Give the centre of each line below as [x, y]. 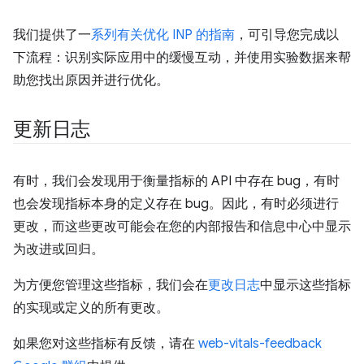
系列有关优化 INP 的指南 [163, 35]
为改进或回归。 [58, 249]
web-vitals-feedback [260, 343]
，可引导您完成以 [287, 35]
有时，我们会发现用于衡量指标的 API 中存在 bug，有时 [176, 181]
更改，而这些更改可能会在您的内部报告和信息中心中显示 [182, 226]
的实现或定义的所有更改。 [91, 308]
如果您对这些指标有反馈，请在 [106, 343]
